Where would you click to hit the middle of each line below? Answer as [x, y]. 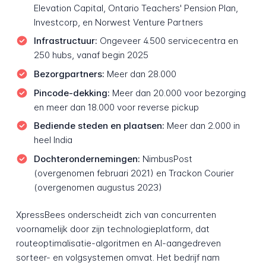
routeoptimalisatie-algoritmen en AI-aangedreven [118, 243]
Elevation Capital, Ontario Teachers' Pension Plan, [136, 8]
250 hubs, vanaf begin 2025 [91, 55]
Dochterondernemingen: [87, 159]
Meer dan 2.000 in [202, 126]
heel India [53, 140]
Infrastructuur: [65, 41]
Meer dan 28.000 [140, 74]
